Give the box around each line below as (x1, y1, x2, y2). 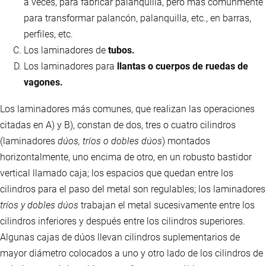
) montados (162, 135, 210, 147)
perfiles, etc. (24, 28, 73, 40)
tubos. (108, 45, 135, 56)
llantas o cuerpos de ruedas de (117, 61, 248, 72)
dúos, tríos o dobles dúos (58, 135, 162, 147)
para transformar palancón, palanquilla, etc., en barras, (24, 12, 251, 24)
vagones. (24, 77, 63, 88)
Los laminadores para (24, 61, 117, 72)
